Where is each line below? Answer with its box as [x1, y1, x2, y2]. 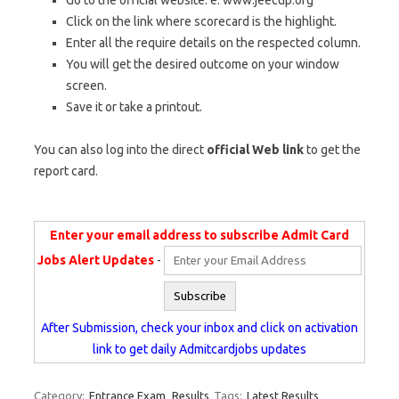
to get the [304, 142, 361, 157]
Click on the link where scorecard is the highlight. [66, 14, 337, 28]
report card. [34, 164, 98, 178]
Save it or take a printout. [66, 100, 202, 114]
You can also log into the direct [34, 142, 207, 157]
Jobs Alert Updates [37, 253, 154, 267]
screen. [66, 78, 107, 93]
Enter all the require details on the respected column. [66, 36, 361, 50]
